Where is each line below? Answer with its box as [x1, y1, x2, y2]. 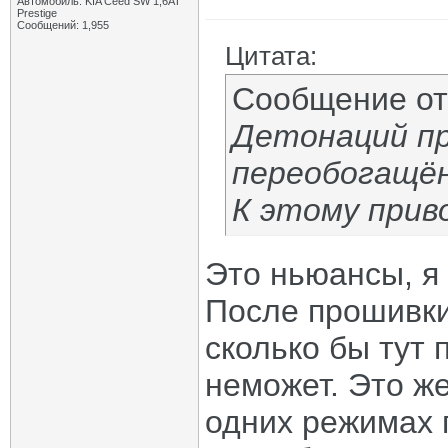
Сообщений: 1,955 [17, 19, 109, 31]
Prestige [17, 7, 57, 19]
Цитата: [225, 41, 317, 71]
